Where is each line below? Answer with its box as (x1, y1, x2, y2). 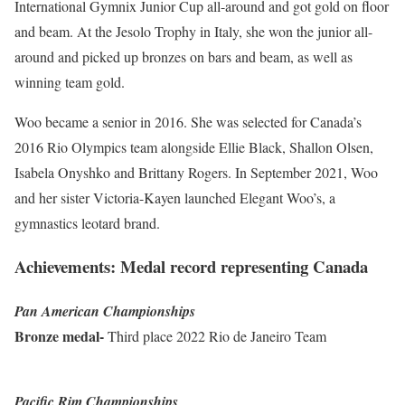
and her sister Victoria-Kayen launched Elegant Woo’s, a (14, 187, 335, 207)
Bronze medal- (14, 325, 104, 347)
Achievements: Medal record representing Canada (14, 254, 368, 279)
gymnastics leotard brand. (14, 212, 160, 232)
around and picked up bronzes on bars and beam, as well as (14, 46, 353, 66)
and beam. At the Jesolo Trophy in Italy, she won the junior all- (14, 21, 372, 41)
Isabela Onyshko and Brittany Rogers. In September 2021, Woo (14, 162, 378, 182)
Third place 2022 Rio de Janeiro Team (104, 326, 326, 346)
